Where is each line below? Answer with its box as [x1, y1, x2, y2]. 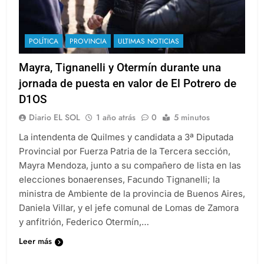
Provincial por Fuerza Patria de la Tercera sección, [19, 146, 230, 157]
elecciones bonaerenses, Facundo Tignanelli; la [19, 174, 220, 186]
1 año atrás [96, 111, 136, 124]
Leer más [19, 235, 52, 247]
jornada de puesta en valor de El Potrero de [19, 77, 236, 91]
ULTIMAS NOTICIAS [118, 36, 179, 47]
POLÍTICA [29, 36, 58, 47]
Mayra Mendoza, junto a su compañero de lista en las [19, 160, 241, 171]
